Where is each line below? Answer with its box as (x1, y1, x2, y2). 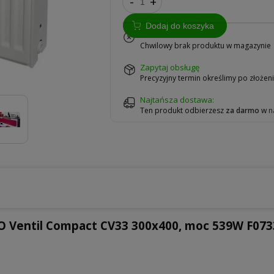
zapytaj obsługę (145, 61, 200, 73)
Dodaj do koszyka (146, 21, 214, 31)
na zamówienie (146, 29, 198, 40)
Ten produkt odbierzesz (140, 105, 226, 116)
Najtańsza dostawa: (140, 94, 215, 106)
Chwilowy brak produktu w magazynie (140, 40, 272, 51)
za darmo (226, 105, 260, 116)
